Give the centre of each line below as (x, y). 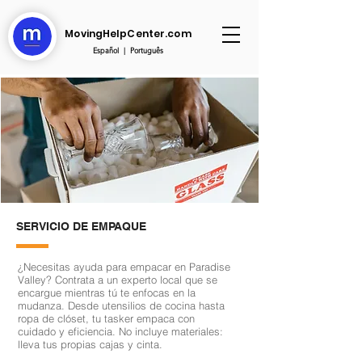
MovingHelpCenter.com (128, 34)
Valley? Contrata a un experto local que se (118, 280)
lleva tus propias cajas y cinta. (90, 344)
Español (105, 50)
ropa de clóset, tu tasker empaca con (106, 318)
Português (146, 50)
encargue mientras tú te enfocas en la (107, 293)
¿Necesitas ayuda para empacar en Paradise (124, 267)
